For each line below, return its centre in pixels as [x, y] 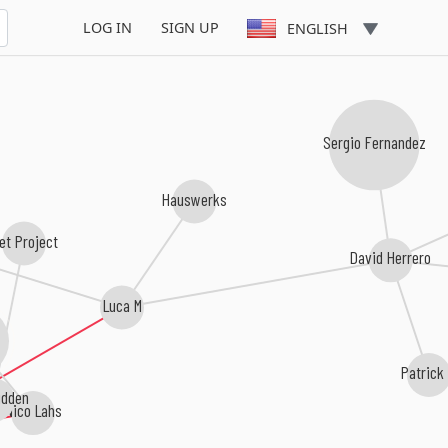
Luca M [121, 304]
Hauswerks [194, 199]
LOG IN [107, 28]
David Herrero [391, 257]
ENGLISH [317, 29]
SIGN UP [189, 28]
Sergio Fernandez [375, 143]
